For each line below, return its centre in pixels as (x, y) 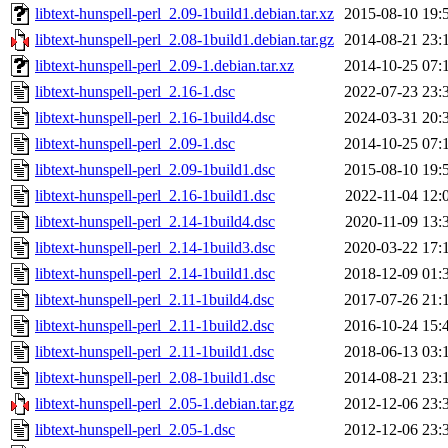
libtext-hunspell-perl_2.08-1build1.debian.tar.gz (184, 40)
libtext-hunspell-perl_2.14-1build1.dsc (155, 274)
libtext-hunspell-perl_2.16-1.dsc (135, 92)
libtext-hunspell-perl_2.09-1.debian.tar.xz (164, 66)
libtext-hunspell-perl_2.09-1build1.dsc (155, 170)
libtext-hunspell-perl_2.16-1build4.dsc (155, 118)
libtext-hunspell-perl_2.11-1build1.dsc (154, 352)
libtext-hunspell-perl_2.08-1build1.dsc (155, 378)
